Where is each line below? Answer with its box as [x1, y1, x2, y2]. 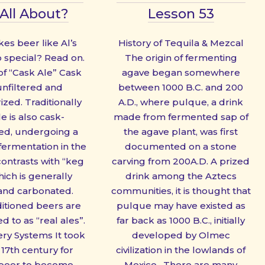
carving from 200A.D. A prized [112, 155, 250, 167]
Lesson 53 [147, 5, 214, 22]
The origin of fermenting [124, 51, 237, 63]
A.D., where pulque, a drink [118, 96, 244, 108]
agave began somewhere [121, 66, 240, 78]
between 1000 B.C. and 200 [118, 81, 244, 93]
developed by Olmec [131, 229, 230, 241]
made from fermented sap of [113, 111, 248, 122]
